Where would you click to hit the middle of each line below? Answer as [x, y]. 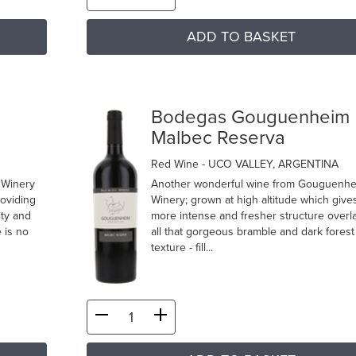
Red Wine [176, 164]
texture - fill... [182, 248]
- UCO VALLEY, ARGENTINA [270, 164]
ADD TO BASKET [241, 37]
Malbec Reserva [218, 138]
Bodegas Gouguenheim [250, 118]
